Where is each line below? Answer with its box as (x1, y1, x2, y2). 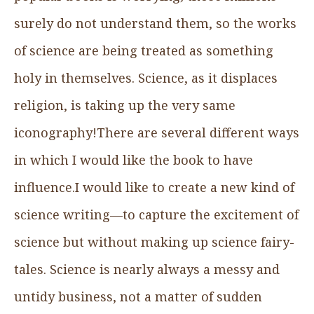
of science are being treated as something (14, 41, 273, 59)
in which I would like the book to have (14, 151, 253, 168)
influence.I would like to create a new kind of (14, 178, 294, 196)
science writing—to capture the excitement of (14, 205, 299, 223)
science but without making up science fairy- (14, 233, 294, 250)
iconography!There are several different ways (14, 123, 299, 141)
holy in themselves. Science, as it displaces (14, 69, 278, 86)
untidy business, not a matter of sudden (14, 287, 262, 305)
